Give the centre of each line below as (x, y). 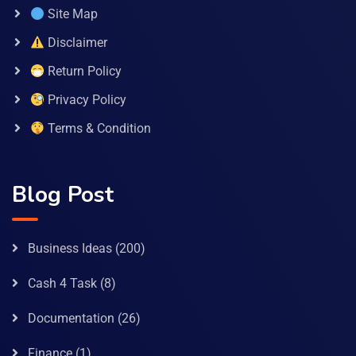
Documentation (71, 318)
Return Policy (83, 71)
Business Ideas (70, 248)
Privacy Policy (86, 99)
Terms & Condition (98, 128)
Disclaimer (76, 42)
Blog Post (63, 194)
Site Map (72, 14)
